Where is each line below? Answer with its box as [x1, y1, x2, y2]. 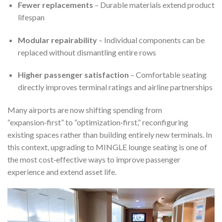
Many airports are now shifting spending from [7, 105, 162, 115]
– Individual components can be [97, 35, 205, 45]
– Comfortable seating [128, 70, 207, 80]
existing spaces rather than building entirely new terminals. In [7, 130, 212, 140]
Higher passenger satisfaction [17, 70, 129, 80]
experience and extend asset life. [7, 167, 116, 177]
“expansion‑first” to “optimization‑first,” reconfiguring [7, 117, 188, 127]
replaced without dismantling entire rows [17, 47, 156, 57]
